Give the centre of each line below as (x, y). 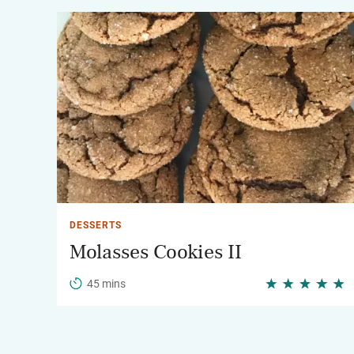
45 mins (106, 284)
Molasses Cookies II (156, 252)
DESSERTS (96, 225)
